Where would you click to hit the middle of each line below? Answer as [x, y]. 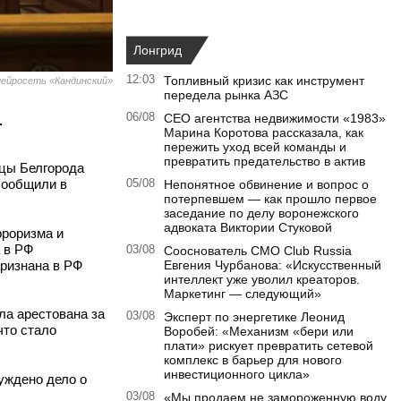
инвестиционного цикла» [237, 375]
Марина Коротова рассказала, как [264, 133]
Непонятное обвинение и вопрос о [266, 185]
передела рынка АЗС [226, 95]
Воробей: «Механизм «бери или [259, 332]
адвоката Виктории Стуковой [248, 228]
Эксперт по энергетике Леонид [254, 317]
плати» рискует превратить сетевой [269, 346]
